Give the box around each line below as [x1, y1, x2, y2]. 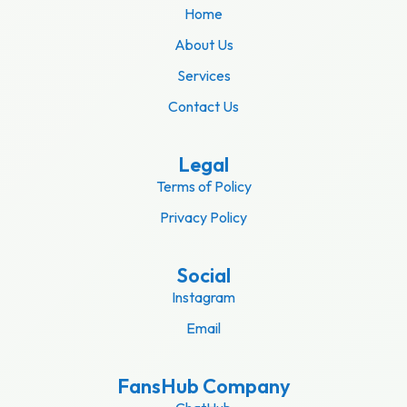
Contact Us [168, 97, 239, 116]
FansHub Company [116, 373, 291, 400]
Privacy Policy [160, 208, 247, 227]
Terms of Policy [155, 177, 252, 196]
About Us [174, 35, 233, 55]
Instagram [172, 288, 235, 307]
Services [176, 66, 231, 85]
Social [176, 263, 231, 289]
